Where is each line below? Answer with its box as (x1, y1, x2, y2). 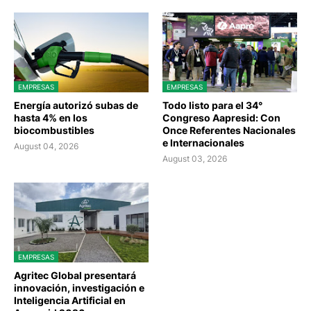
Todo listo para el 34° (162, 99, 262, 111)
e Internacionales (162, 136, 244, 149)
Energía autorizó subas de (14, 99, 138, 111)
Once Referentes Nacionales (162, 124, 296, 136)
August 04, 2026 (14, 140, 78, 151)
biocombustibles (14, 124, 94, 136)
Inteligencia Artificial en (14, 294, 126, 306)
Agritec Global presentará (14, 269, 136, 281)
